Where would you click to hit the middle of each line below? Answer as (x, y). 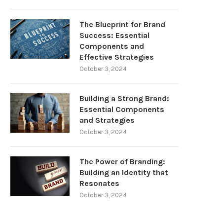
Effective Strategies (117, 57)
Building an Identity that (124, 173)
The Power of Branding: (122, 162)
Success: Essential (114, 36)
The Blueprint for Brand (122, 25)
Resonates (99, 184)
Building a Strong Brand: (124, 99)
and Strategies (107, 120)
